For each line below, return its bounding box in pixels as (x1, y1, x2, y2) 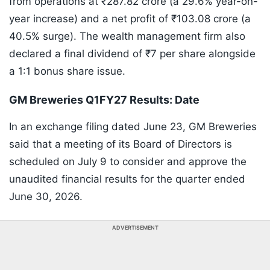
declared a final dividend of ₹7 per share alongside (9, 48, 256, 60)
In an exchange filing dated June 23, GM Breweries (9, 121, 257, 133)
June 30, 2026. (9, 190, 83, 203)
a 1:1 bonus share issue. (9, 65, 125, 78)
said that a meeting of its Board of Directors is (9, 138, 232, 151)
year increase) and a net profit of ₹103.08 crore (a (9, 13, 251, 25)
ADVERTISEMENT (111, 224, 159, 231)
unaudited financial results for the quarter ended (9, 173, 245, 186)
